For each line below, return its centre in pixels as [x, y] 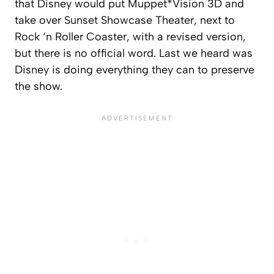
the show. [39, 86]
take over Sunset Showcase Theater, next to [125, 20]
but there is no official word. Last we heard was [134, 53]
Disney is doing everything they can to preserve [135, 69]
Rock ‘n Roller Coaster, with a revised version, [130, 36]
